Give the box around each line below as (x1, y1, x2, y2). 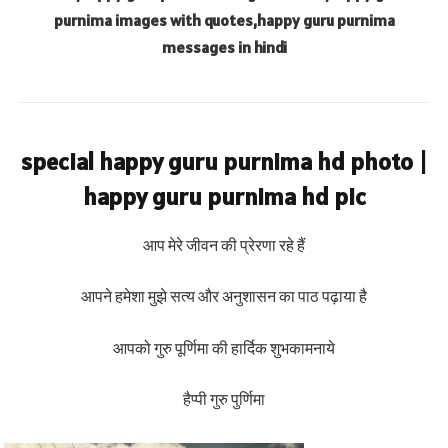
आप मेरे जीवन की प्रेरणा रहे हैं (143, 234, 305, 255)
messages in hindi (161, 36, 287, 57)
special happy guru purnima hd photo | (20, 145, 428, 177)
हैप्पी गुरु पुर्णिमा (183, 389, 265, 410)
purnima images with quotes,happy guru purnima (53, 9, 395, 30)
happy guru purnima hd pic (82, 180, 366, 212)
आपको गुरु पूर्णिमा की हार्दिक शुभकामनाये (113, 337, 335, 358)
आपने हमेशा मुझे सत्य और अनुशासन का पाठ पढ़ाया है (81, 286, 367, 307)
